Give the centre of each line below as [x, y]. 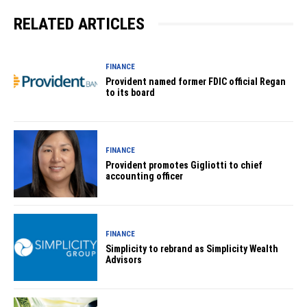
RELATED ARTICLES [79, 24]
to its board [131, 92]
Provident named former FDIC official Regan [196, 81]
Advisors [124, 259]
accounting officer [145, 176]
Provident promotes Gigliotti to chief [184, 165]
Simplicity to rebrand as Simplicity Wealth [192, 248]
